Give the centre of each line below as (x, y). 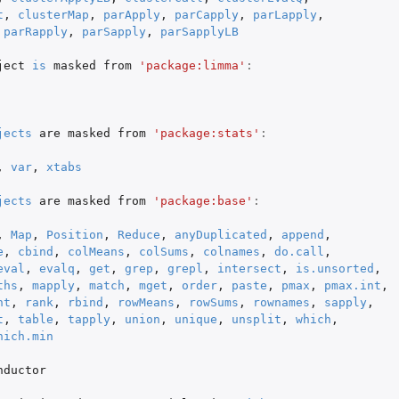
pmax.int (352, 285)
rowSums (213, 302)
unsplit (256, 319)
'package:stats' (206, 133)
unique (195, 319)
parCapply (206, 14)
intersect (249, 268)
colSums (163, 251)
